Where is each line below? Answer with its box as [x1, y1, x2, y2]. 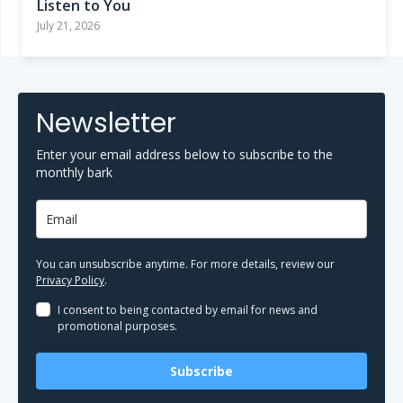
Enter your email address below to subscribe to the [36, 146, 333, 164]
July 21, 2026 [37, 18, 100, 34]
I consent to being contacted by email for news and [58, 302, 318, 318]
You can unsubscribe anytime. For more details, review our [36, 256, 335, 273]
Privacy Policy [36, 273, 104, 289]
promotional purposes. [58, 318, 177, 335]
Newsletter [36, 104, 176, 143]
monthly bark [36, 164, 112, 182]
